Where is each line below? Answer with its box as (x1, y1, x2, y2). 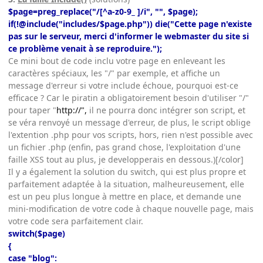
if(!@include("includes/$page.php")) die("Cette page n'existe (8, 18, 252, 30)
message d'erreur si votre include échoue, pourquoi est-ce (8, 80, 238, 92)
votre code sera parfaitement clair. (8, 215, 143, 227)
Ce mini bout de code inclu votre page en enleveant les (8, 55, 225, 67)
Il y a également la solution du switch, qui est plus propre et (8, 166, 246, 178)
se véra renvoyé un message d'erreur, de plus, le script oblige (8, 117, 251, 129)
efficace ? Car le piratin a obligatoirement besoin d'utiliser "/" (8, 92, 249, 104)
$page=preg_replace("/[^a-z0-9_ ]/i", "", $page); (8, 6, 198, 18)
